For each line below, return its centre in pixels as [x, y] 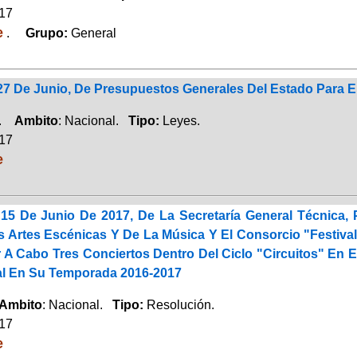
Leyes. [181, 120]
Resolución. [180, 304]
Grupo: [41, 33]
